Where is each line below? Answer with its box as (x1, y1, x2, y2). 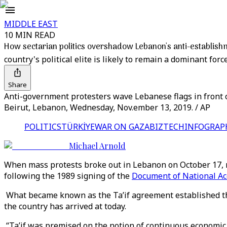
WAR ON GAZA (95, 121, 149, 132)
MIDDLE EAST (4, 18, 58, 29)
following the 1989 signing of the (4, 170, 132, 181)
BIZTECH (149, 121, 184, 132)
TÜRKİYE (61, 121, 95, 132)
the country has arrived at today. (4, 201, 126, 212)
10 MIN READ (4, 29, 55, 41)
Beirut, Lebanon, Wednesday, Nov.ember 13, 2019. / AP (4, 102, 210, 113)
